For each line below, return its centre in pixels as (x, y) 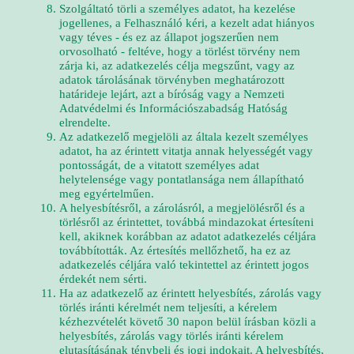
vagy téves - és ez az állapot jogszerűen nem (169, 37)
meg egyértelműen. (107, 194)
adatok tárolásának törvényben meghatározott (172, 80)
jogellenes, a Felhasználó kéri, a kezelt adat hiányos (187, 23)
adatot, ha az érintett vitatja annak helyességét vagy (186, 151)
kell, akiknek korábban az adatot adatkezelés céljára (188, 236)
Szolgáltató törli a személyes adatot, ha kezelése (177, 9)
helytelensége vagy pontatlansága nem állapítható (182, 179)
